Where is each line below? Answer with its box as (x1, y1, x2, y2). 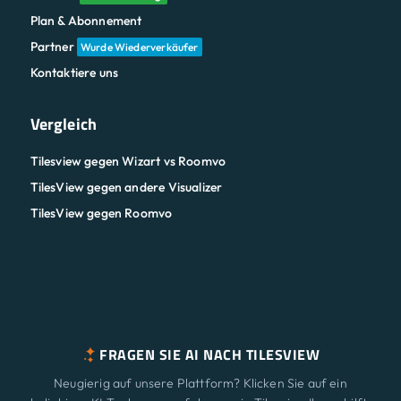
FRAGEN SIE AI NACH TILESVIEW (99, 344, 320, 366)
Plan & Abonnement (30, 13, 142, 30)
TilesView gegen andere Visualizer (30, 179, 223, 196)
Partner (30, 38, 77, 55)
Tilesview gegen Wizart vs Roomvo (30, 153, 226, 170)
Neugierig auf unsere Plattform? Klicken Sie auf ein (54, 375, 347, 392)
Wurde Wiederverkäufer (80, 40, 199, 55)
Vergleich (30, 112, 98, 137)
